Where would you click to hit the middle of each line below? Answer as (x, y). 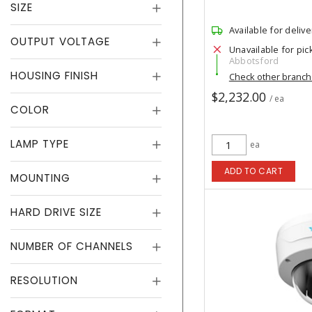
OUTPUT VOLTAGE (60, 41)
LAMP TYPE (40, 144)
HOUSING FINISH (54, 76)
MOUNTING (40, 178)
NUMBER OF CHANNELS (72, 246)
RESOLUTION (44, 280)
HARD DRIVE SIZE (56, 212)
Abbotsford (254, 61)
